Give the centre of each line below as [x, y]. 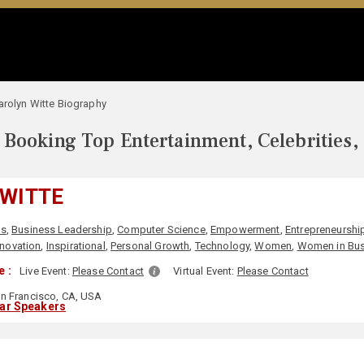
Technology [222, 246]
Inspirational [76, 246]
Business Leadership [62, 230]
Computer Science [161, 230]
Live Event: [46, 271]
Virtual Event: [205, 271]
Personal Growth [150, 246]
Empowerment [245, 230]
